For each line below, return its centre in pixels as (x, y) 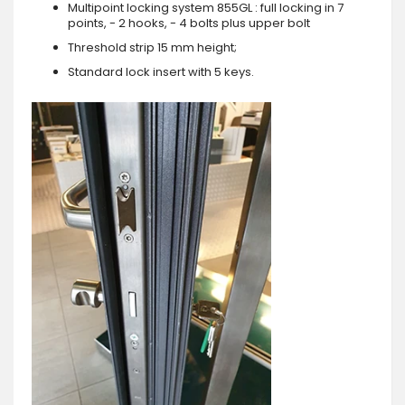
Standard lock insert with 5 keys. (161, 71)
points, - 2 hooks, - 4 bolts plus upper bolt (189, 23)
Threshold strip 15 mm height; (152, 47)
